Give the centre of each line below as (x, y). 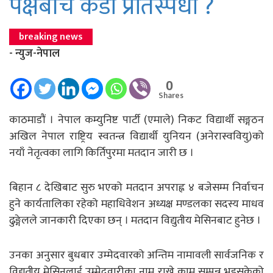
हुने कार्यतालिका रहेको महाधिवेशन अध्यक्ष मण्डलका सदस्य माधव (136, 204)
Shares (171, 95)
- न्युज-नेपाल (34, 53)
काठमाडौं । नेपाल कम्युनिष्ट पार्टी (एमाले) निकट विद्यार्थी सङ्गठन (136, 120)
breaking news (51, 37)
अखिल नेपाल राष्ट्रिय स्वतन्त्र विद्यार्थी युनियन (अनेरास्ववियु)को (136, 136)
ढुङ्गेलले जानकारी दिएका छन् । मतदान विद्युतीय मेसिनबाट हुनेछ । (135, 220)
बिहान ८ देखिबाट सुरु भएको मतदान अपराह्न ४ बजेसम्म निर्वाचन (136, 187)
